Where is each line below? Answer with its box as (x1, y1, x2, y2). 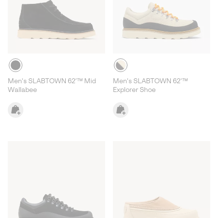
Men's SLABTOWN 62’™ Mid (8, 77, 96, 85)
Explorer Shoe (113, 86, 156, 93)
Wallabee (8, 86, 37, 93)
